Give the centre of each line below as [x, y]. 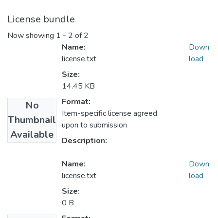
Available [32, 135]
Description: [84, 141]
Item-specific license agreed [109, 114]
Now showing [32, 36]
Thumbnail [32, 120]
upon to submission [94, 125]
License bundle [41, 19]
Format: [76, 102]
